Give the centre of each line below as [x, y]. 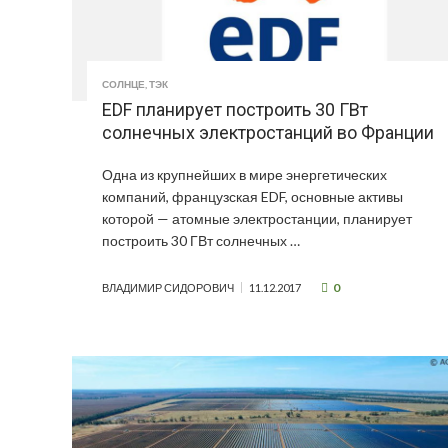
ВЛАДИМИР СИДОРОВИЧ [168, 288]
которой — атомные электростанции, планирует [257, 219]
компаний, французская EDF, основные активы [252, 197]
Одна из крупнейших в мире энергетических [244, 175]
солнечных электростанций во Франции [268, 133]
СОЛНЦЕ [123, 84]
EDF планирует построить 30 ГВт [235, 110]
